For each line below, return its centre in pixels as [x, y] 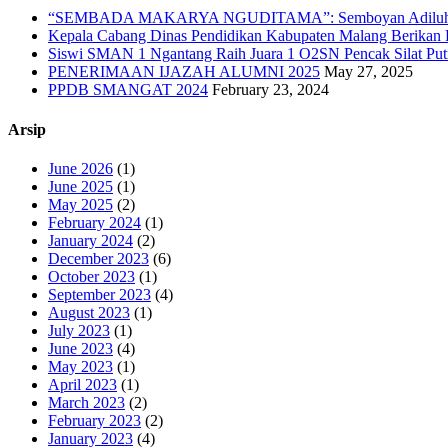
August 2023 [89, 312]
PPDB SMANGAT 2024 [128, 90]
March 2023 [86, 402]
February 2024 [94, 222]
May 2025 [80, 204]
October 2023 [91, 276]
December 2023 [98, 258]
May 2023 [80, 366]
